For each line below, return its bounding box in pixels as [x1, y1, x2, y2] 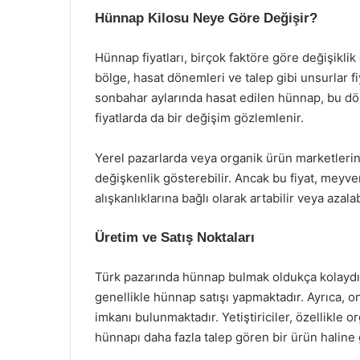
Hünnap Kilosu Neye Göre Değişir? [95, 10, 317, 26]
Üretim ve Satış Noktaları [95, 230, 255, 245]
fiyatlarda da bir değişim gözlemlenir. [95, 110, 304, 125]
